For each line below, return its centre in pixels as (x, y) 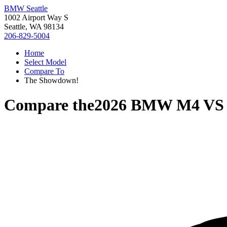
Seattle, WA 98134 (34, 27)
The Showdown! (51, 80)
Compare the (49, 105)
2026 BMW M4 (147, 105)
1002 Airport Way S (36, 17)
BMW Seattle (26, 8)
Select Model (45, 62)
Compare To (44, 71)
